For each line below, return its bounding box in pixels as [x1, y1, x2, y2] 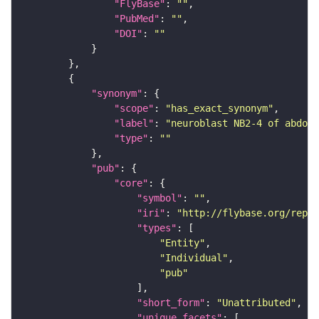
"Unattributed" [216, 297, 296, 309]
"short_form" [137, 297, 205, 309]
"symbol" [137, 192, 182, 204]
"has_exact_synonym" [165, 103, 273, 115]
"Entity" [159, 237, 205, 249]
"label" [114, 117, 154, 130]
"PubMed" [114, 13, 159, 25]
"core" [114, 177, 148, 189]
